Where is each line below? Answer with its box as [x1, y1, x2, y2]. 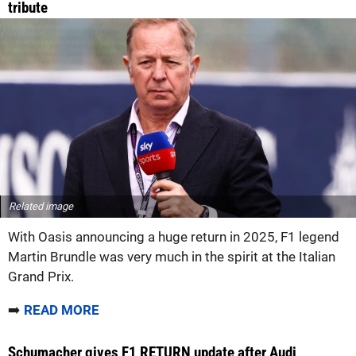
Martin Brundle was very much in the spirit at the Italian [8, 249, 335, 265]
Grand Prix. [8, 269, 74, 285]
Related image [9, 200, 73, 213]
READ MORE [24, 302, 99, 319]
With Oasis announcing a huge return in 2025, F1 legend [8, 229, 339, 246]
